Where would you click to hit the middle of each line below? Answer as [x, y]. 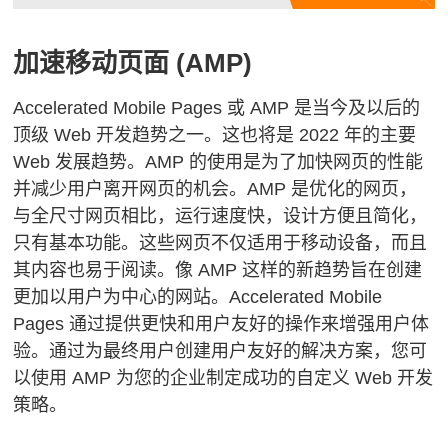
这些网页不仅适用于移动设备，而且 [283, 243]
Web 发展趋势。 [79, 162]
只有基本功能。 [76, 243]
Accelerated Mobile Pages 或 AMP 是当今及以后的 [217, 108]
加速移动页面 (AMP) [133, 63]
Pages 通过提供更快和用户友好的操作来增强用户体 [221, 324]
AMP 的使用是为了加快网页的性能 [284, 162]
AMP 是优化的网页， [332, 189]
